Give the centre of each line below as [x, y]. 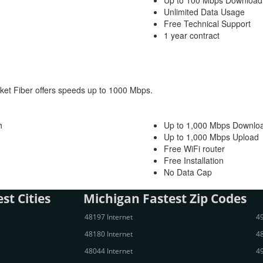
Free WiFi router [194, 149]
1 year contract [192, 35]
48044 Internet [108, 251]
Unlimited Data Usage [204, 12]
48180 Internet [108, 234]
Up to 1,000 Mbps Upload [211, 137]
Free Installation [194, 160]
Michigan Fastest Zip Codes [165, 198]
